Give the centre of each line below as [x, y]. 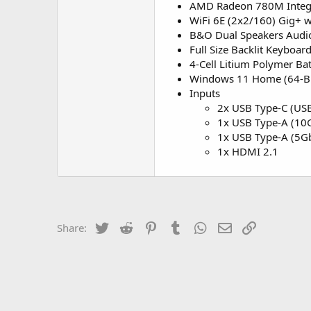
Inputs [205, 93]
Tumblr [201, 226]
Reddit [150, 226]
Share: [72, 228]
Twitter [127, 226]
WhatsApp [233, 226]
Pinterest [180, 226]
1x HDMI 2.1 [248, 151]
